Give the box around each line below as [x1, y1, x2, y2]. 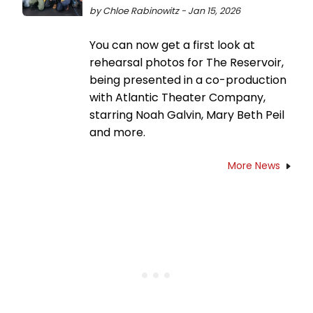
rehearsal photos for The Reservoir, [89, 54, 284, 71]
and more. [89, 124, 145, 141]
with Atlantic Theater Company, [89, 89, 265, 106]
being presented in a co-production [89, 72, 286, 89]
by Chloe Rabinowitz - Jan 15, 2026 [89, 5, 240, 17]
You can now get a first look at [89, 37, 255, 54]
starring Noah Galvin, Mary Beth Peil [89, 107, 284, 124]
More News [228, 159, 280, 173]
